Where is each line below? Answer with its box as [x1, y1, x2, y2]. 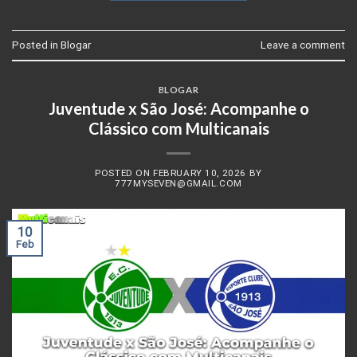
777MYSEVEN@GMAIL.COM [115, 177, 242, 189]
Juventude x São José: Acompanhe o [48, 99, 309, 119]
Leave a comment [261, 38, 345, 51]
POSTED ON [95, 167, 154, 178]
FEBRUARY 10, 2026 [153, 167, 246, 178]
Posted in [12, 38, 61, 51]
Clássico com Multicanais [88, 119, 269, 139]
